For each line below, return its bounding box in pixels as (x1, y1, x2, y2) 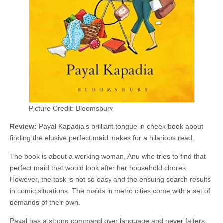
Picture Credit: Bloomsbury (28, 104, 113, 112)
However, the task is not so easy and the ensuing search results (10, 175, 211, 183)
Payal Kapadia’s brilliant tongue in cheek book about (37, 122, 203, 130)
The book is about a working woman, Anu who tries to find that (10, 152, 206, 160)
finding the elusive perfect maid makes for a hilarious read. (10, 134, 194, 142)
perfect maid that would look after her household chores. (10, 164, 188, 172)
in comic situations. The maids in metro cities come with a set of (10, 187, 210, 195)
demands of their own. (10, 198, 80, 206)
